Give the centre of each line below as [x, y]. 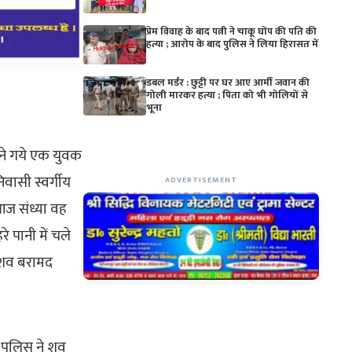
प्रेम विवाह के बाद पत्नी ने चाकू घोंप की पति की [231, 32]
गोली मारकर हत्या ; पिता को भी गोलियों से [227, 95]
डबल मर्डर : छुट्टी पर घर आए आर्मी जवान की [228, 83]
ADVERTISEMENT [201, 180]
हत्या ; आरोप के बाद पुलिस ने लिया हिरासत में [232, 44]
